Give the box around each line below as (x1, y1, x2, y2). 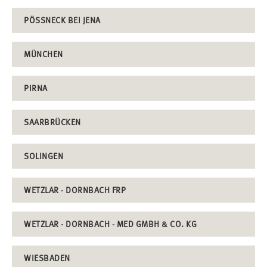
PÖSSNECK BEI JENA (24, 14, 95, 25)
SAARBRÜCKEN (24, 116, 81, 127)
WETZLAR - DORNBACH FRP (24, 184, 126, 195)
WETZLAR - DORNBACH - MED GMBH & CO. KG (24, 218, 197, 229)
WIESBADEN (24, 252, 70, 263)
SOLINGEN (24, 150, 63, 161)
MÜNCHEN (24, 48, 63, 59)
